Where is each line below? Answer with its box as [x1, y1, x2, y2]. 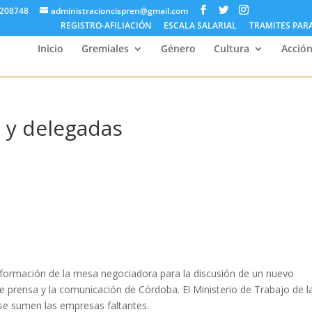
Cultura [214, 42, 249, 55]
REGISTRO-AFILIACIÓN [60, 19, 151, 31]
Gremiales [81, 42, 129, 55]
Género [161, 42, 196, 55]
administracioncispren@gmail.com [51, 5, 189, 17]
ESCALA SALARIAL [163, 19, 237, 31]
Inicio [38, 42, 63, 55]
